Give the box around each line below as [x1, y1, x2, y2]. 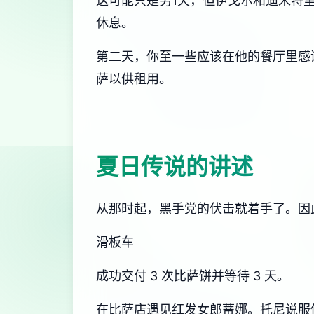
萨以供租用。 [96, 71, 172, 86]
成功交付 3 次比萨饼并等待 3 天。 [96, 268, 289, 283]
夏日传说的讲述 [96, 153, 253, 180]
